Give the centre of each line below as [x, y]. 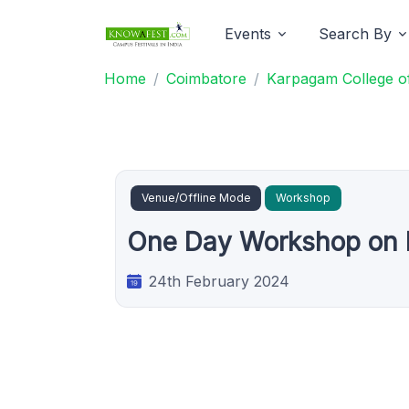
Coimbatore [206, 79]
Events [248, 34]
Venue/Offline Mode [196, 198]
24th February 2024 [219, 281]
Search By [355, 34]
